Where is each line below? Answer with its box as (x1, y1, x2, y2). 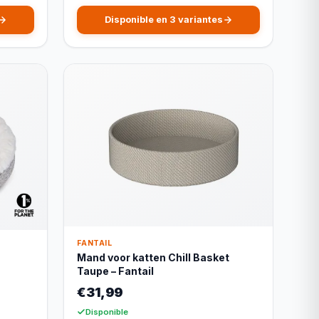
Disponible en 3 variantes (104, 14, 223, 26)
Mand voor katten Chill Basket (77, 251, 230, 264)
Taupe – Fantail (77, 265, 155, 278)
